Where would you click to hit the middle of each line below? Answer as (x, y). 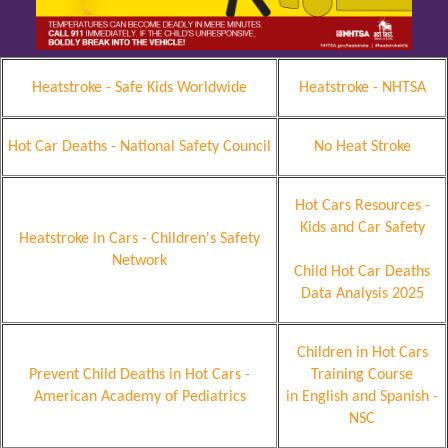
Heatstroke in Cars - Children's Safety (139, 238)
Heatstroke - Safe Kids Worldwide (139, 87)
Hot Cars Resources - (362, 205)
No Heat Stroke (362, 146)
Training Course (362, 374)
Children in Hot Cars (362, 352)
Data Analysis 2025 (362, 293)
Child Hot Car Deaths (362, 271)
